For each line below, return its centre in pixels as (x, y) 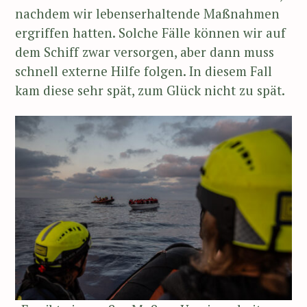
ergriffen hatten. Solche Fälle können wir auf (150, 33)
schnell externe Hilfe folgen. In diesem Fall (144, 71)
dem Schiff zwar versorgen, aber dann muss (145, 52)
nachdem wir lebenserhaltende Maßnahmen (147, 14)
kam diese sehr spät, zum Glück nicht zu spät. (150, 90)
